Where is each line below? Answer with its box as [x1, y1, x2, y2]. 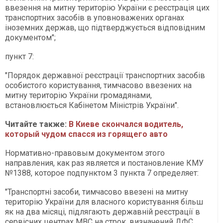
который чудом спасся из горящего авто [5, 129, 168, 139]
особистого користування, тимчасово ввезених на [5, 81, 192, 91]
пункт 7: [5, 52, 34, 62]
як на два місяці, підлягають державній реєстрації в [5, 207, 200, 217]
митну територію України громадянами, [5, 91, 152, 101]
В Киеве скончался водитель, [69, 119, 183, 129]
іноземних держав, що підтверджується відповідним [5, 23, 205, 33]
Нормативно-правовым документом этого [5, 148, 165, 158]
